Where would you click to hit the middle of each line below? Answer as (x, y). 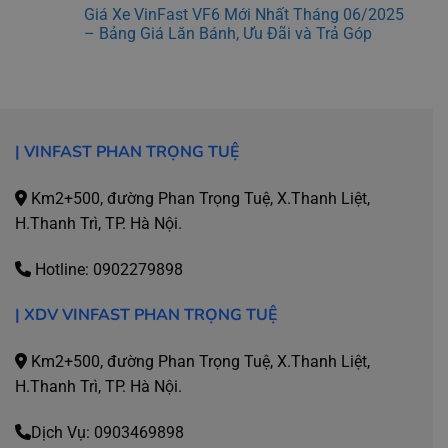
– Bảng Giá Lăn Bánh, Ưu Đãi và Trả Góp (227, 34)
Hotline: (62, 269)
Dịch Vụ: (62, 432)
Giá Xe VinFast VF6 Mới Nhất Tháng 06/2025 (243, 15)
